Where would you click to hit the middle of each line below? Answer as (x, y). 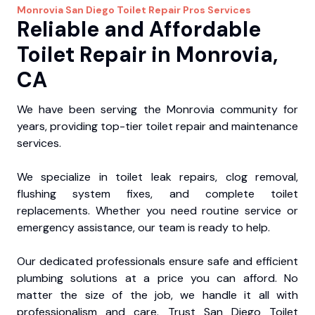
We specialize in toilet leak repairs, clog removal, (157, 177)
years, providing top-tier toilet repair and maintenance (157, 127)
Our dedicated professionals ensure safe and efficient (157, 262)
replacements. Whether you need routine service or (157, 211)
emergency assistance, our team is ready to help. (143, 228)
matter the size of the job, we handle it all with (157, 295)
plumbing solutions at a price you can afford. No (157, 278)
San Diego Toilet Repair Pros (135, 10)
